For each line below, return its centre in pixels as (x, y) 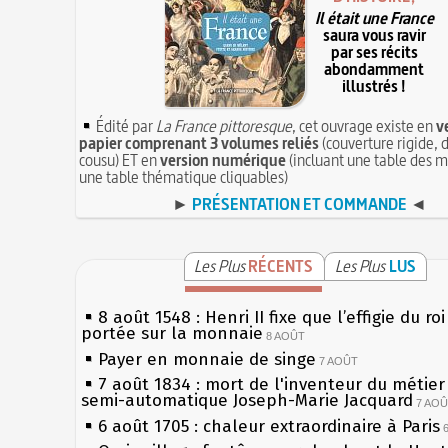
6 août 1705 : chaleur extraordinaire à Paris (269, 426)
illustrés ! (374, 86)
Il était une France (374, 18)
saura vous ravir (374, 35)
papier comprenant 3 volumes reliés (199, 142)
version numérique (223, 159)
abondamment (374, 69)
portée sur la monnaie (172, 333)
